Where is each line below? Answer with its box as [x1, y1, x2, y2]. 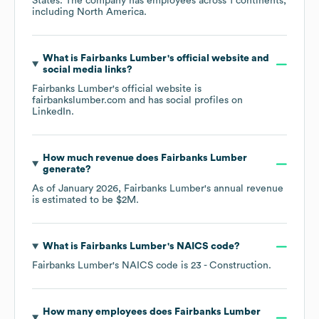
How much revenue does [42, 153, 161, 164]
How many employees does [42, 307, 174, 318]
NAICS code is [122, 261, 191, 271]
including [32, 7, 77, 18]
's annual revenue [204, 184, 283, 194]
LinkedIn [32, 107, 71, 117]
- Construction [202, 261, 268, 271]
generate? [42, 164, 91, 175]
